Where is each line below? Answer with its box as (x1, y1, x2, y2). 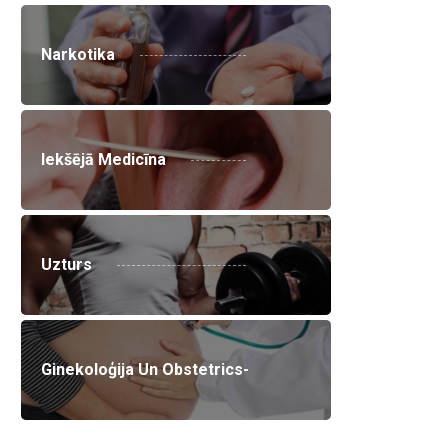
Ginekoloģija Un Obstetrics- (41, 360, 249, 379)
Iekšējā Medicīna (41, 150, 166, 169)
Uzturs (41, 255, 92, 274)
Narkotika (41, 45, 115, 64)
